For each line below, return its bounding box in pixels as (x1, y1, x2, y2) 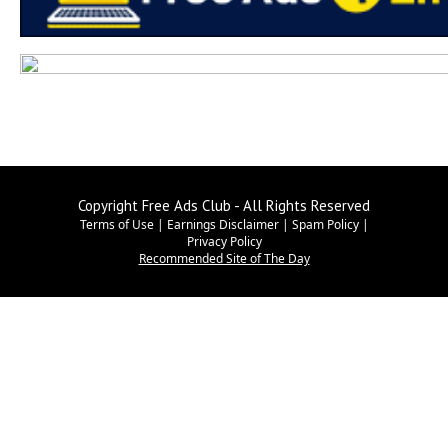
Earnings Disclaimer (166, 216, 279, 233)
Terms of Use (79, 216, 154, 233)
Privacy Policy (186, 233, 262, 250)
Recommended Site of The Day (138, 250, 310, 267)
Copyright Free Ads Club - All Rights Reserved (78, 196, 370, 215)
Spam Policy (291, 216, 359, 233)
